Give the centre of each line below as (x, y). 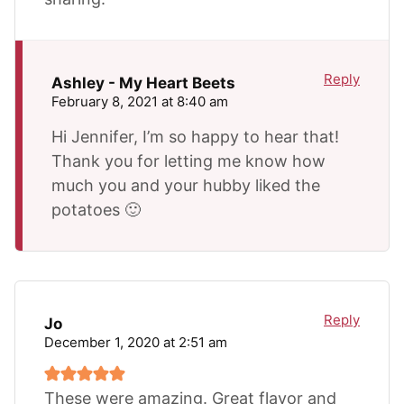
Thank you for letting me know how (188, 161)
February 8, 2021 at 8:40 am (140, 101)
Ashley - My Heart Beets (143, 83)
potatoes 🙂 (96, 209)
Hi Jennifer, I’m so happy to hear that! (195, 136)
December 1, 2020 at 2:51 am (136, 342)
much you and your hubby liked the (186, 185)
